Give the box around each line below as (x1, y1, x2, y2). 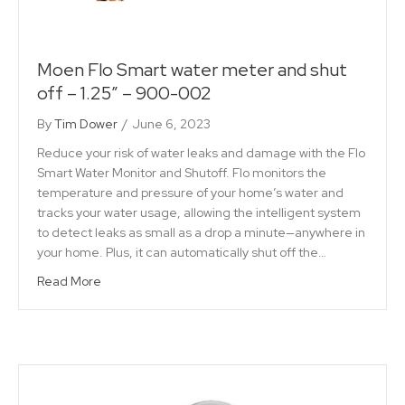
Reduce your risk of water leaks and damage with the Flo (37, 145, 365, 162)
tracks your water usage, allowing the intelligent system (37, 204, 361, 221)
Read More (37, 273, 101, 290)
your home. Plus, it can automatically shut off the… (37, 244, 326, 261)
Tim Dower (54, 116, 118, 133)
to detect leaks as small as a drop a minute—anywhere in (37, 224, 365, 241)
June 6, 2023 (132, 116, 211, 133)
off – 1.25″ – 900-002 (37, 81, 212, 106)
